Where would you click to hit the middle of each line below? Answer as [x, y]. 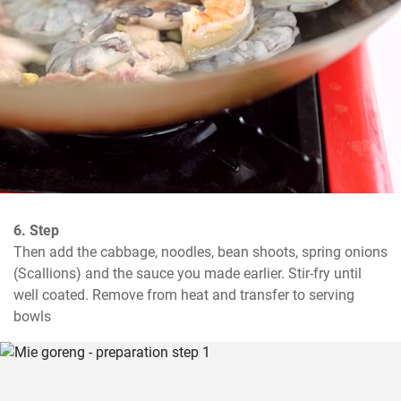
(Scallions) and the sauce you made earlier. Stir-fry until [188, 273]
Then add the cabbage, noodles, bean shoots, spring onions [200, 252]
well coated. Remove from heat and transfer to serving [184, 295]
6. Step [36, 230]
